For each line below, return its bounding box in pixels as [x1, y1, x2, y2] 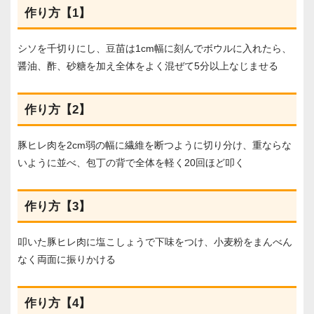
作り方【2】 [25, 102, 90, 116]
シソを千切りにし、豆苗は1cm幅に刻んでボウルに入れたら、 [18, 42, 292, 54]
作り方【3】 [25, 199, 90, 213]
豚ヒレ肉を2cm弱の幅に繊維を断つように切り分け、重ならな [18, 139, 292, 151]
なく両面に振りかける [18, 253, 116, 265]
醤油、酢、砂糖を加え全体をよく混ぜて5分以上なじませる [18, 60, 278, 71]
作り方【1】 [25, 6, 94, 20]
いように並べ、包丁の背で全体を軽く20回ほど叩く [18, 156, 245, 168]
